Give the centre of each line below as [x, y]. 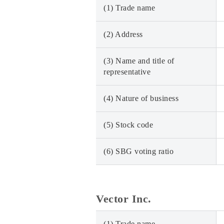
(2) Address [123, 34]
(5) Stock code [128, 125]
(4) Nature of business [141, 98]
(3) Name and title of [139, 61]
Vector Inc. [124, 199]
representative [127, 72]
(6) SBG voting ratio [138, 151]
